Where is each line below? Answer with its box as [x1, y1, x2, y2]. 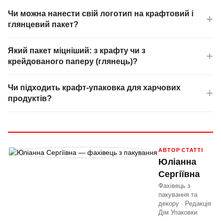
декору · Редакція [158, 200, 211, 208]
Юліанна [158, 157, 196, 167]
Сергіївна [158, 169, 200, 180]
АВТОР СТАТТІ [158, 147, 203, 153]
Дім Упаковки [158, 209, 197, 217]
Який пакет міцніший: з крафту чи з [8, 46, 146, 55]
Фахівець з [158, 182, 190, 190]
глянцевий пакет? [8, 20, 78, 29]
